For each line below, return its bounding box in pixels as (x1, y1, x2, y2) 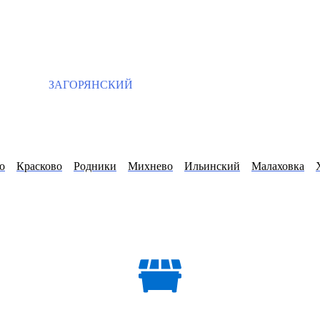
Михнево (128, 159, 173, 172)
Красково (16, 159, 62, 172)
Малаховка (251, 159, 304, 172)
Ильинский (184, 159, 240, 172)
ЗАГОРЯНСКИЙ (46, 79, 133, 91)
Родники (74, 159, 116, 172)
